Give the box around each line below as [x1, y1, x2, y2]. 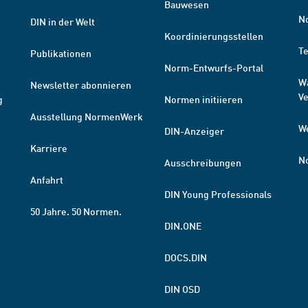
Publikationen [30, 47, 91, 59]
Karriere [30, 142, 67, 154]
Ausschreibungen [164, 156, 241, 168]
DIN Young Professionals [164, 188, 272, 200]
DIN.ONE [164, 219, 201, 232]
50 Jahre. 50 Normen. [30, 205, 122, 217]
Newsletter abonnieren [30, 78, 131, 91]
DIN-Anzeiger [164, 124, 224, 137]
